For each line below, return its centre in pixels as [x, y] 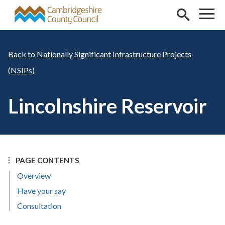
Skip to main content [43, 12]
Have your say [41, 191]
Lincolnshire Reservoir [107, 106]
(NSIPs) [21, 70]
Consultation [39, 206]
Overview [34, 176]
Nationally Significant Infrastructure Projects [114, 54]
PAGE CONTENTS [47, 160]
